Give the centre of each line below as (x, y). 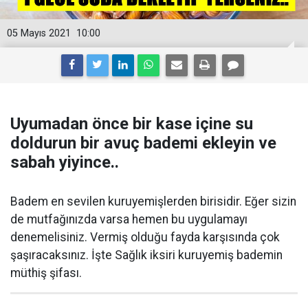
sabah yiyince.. (65, 162)
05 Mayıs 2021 (39, 33)
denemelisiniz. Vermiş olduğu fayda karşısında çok (145, 237)
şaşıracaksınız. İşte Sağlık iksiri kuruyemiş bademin (146, 255)
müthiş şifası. (46, 273)
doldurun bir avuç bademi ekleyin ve (143, 143)
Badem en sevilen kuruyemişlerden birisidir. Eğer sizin (153, 201)
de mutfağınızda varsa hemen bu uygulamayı (129, 219)
